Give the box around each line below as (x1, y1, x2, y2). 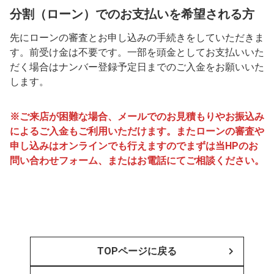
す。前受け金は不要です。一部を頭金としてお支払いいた (10, 46, 264, 58)
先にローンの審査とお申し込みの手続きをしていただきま (10, 31, 264, 43)
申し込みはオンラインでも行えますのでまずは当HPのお (10, 139, 258, 152)
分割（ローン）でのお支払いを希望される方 (10, 6, 254, 21)
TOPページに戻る (97, 245, 177, 257)
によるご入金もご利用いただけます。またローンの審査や (10, 125, 264, 137)
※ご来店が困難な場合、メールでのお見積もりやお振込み (10, 110, 264, 122)
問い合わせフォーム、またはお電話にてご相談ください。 (10, 154, 264, 166)
